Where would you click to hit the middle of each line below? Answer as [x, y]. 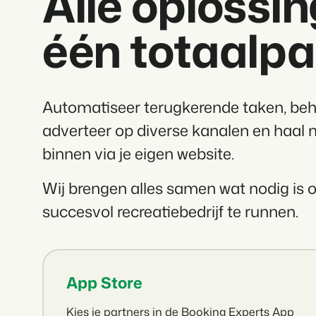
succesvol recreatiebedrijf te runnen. [170, 212]
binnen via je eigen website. [138, 154]
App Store [104, 283]
